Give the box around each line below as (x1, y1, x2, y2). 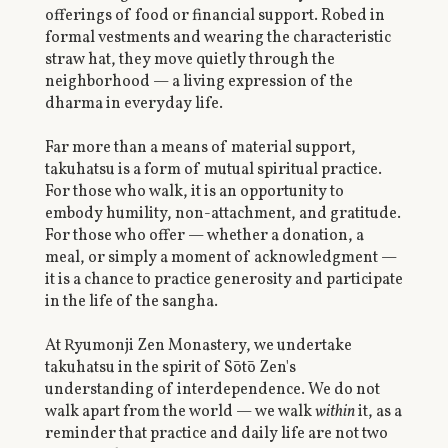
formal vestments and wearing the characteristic (44, 26, 391, 49)
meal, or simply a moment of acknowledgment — (44, 246, 397, 269)
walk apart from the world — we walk (44, 400, 315, 423)
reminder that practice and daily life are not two (44, 422, 388, 445)
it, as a (354, 400, 402, 423)
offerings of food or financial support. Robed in (44, 4, 385, 27)
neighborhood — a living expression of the (44, 70, 353, 93)
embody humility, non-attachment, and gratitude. (44, 202, 401, 225)
